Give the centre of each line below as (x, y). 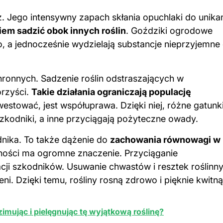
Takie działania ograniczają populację (111, 92)
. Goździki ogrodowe (169, 30)
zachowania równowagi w (165, 139)
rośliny (83, 180)
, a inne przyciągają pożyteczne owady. (116, 118)
